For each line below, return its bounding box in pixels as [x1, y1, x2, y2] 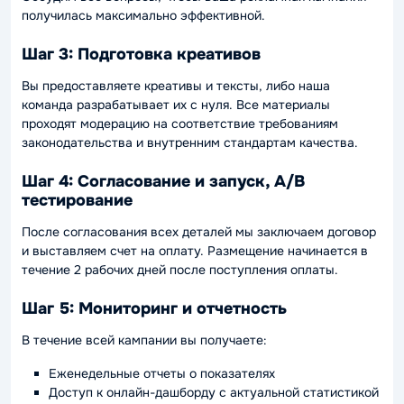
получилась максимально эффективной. [22, 6, 265, 23]
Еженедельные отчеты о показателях [49, 364, 275, 381]
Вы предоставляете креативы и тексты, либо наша [22, 77, 330, 94]
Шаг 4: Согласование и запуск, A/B [22, 171, 305, 191]
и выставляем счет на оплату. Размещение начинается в [22, 242, 368, 259]
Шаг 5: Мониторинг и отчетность [22, 298, 287, 318]
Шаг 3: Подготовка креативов [22, 44, 261, 64]
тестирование [22, 190, 133, 210]
